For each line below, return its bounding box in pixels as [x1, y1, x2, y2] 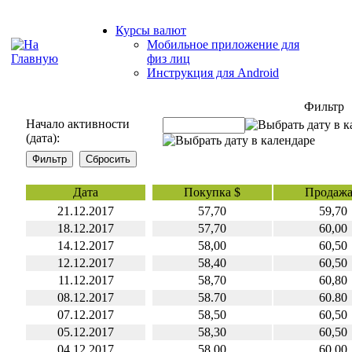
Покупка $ [184, 185, 240, 199]
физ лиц [147, 52, 190, 65]
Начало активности [26, 117, 130, 130]
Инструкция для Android [147, 66, 279, 79]
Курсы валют [115, 24, 186, 37]
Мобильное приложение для [147, 38, 299, 51]
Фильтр [304, 100, 344, 113]
